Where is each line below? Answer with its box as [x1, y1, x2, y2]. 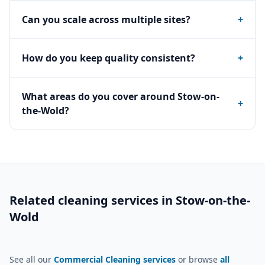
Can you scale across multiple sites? [22, 13, 190, 26]
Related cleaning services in [9, 192, 176, 208]
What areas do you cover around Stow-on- [22, 90, 219, 103]
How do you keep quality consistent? [22, 51, 195, 64]
